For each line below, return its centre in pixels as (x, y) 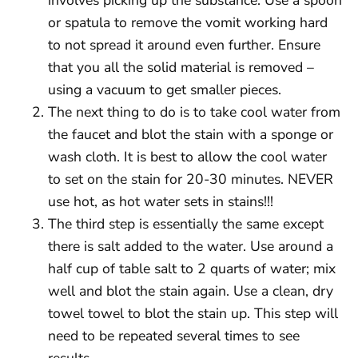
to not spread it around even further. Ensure (184, 44)
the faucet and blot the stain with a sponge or (191, 134)
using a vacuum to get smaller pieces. (165, 89)
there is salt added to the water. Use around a (191, 246)
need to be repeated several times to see (174, 335)
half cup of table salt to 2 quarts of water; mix (192, 268)
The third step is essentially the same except (186, 223)
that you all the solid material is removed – (181, 67)
